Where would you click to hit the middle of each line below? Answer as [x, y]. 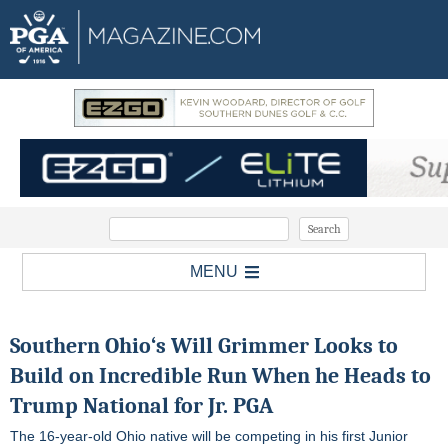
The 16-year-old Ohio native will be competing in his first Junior [209, 436]
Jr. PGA [240, 406]
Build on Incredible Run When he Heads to [220, 376]
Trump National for [109, 406]
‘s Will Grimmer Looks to [274, 346]
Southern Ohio [80, 346]
